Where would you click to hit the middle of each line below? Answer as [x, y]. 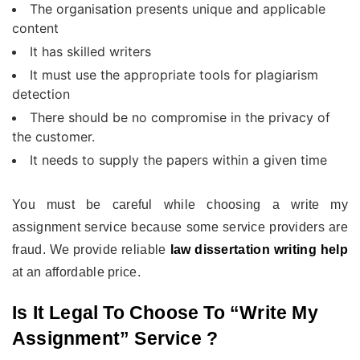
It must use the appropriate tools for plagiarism [174, 74]
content [35, 28]
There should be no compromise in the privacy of [180, 117]
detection [41, 94]
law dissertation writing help [259, 249]
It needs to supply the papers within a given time [178, 160]
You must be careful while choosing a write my [180, 204]
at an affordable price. [76, 272]
